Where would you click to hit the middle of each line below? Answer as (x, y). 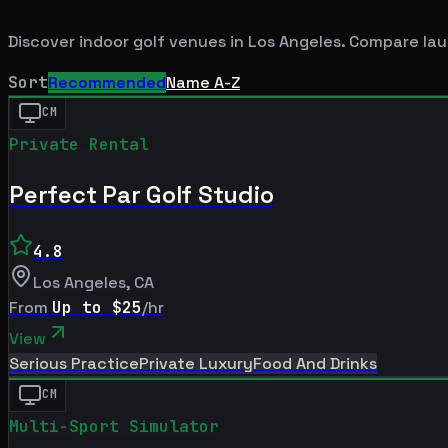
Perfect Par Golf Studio (141, 194)
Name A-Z (203, 82)
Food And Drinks (315, 363)
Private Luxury (196, 363)
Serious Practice (74, 363)
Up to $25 (97, 307)
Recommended (107, 82)
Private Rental (79, 144)
